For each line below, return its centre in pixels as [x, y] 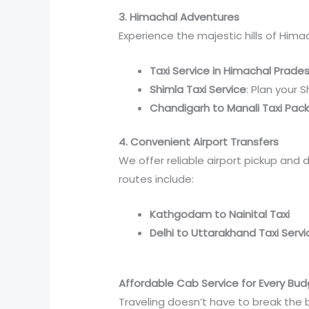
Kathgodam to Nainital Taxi [220, 215]
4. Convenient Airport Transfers [199, 142]
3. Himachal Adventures [179, 17]
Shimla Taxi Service [198, 89]
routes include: [157, 179]
